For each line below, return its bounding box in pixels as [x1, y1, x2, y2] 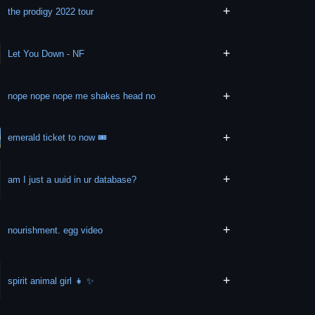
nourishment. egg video [8, 224, 103, 236]
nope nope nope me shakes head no [8, 91, 156, 102]
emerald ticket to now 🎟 [8, 132, 108, 143]
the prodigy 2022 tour [8, 6, 94, 17]
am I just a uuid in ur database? [8, 174, 137, 185]
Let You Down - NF [67, 48, 85, 59]
